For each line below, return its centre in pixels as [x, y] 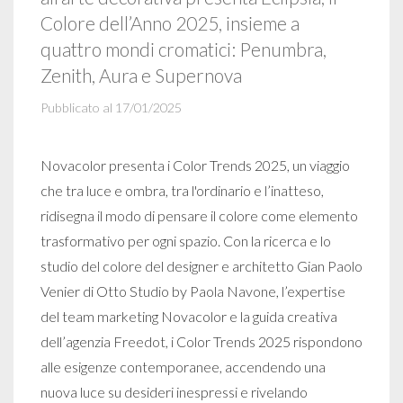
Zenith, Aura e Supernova [141, 75]
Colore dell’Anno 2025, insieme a [170, 23]
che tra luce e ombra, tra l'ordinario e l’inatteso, [182, 190]
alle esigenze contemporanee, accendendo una [183, 367]
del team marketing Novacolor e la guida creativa [189, 316]
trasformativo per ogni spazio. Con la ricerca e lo [186, 241]
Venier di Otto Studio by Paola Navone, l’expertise [193, 291]
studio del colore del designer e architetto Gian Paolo [201, 266]
